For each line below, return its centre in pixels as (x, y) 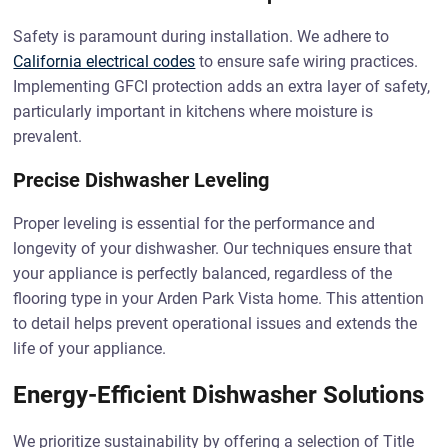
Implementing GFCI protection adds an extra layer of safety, (222, 86)
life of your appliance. (90, 348)
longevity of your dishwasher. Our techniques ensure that (213, 248)
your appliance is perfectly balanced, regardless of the (203, 273)
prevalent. (48, 136)
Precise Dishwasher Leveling (141, 180)
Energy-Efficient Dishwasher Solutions (219, 395)
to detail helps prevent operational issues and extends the (215, 323)
